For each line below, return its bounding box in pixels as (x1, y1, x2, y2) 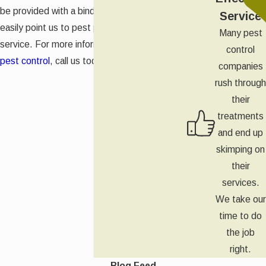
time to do (219, 210, 262, 221)
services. (221, 177, 259, 188)
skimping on (216, 144, 265, 154)
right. (230, 243, 251, 254)
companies (218, 61, 263, 71)
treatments (217, 110, 264, 121)
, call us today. (50, 56, 109, 66)
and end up (218, 127, 263, 138)
